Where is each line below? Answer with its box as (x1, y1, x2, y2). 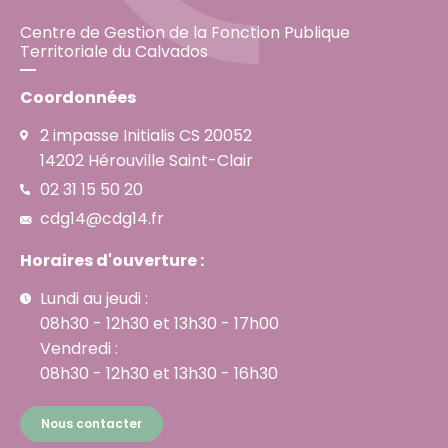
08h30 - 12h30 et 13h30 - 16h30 (40, 361, 278, 385)
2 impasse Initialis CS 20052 (40, 123, 252, 147)
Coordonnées (20, 85, 136, 109)
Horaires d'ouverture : (20, 248, 204, 272)
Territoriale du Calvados (20, 39, 208, 63)
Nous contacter (41, 414, 142, 432)
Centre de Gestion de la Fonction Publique (20, 20, 350, 44)
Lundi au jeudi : (40, 286, 148, 310)
